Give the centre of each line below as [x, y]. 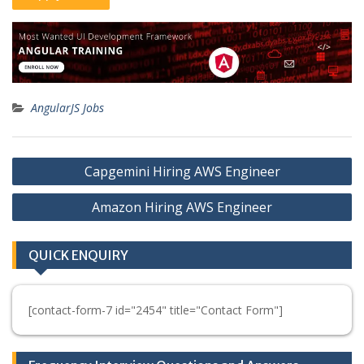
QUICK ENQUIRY [78, 255]
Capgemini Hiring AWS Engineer [182, 171]
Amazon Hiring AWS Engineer [182, 207]
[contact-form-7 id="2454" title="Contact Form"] [156, 310]
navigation [54, 184]
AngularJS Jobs [67, 107]
